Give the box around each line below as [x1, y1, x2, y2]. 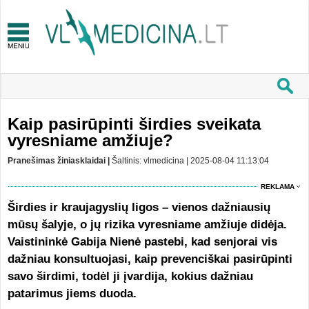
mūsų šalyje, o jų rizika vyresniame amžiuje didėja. [7, 218, 287, 231]
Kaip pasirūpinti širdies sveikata [7, 114, 261, 133]
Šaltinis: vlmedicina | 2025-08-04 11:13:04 [111, 156, 269, 166]
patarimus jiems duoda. [7, 287, 140, 300]
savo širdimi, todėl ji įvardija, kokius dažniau [7, 270, 253, 283]
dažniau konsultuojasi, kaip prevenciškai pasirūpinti [7, 252, 292, 266]
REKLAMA [261, 183, 295, 190]
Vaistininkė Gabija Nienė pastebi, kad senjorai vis [7, 235, 277, 248]
